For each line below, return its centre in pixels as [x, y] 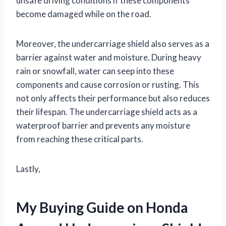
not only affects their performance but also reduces [113, 98]
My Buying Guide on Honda [102, 207]
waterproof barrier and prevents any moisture [103, 125]
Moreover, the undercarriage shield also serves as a [113, 43]
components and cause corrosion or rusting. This [108, 84]
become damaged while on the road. [84, 14]
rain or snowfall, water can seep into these [95, 71]
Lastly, [28, 168]
